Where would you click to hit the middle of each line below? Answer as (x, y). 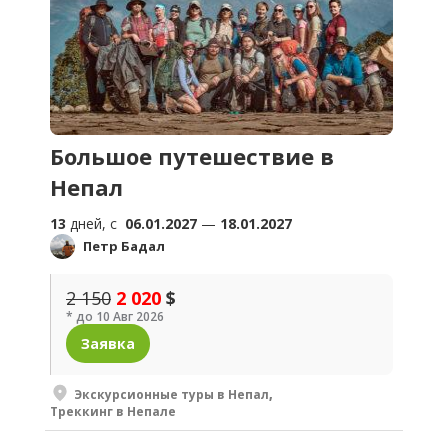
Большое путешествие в (192, 156)
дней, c (95, 224)
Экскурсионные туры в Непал (171, 394)
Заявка (108, 344)
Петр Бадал (124, 246)
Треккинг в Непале (113, 412)
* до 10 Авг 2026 (115, 317)
